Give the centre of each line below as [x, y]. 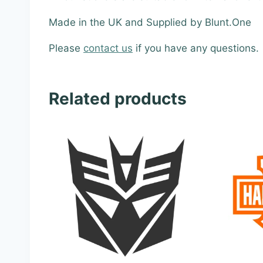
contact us [108, 48]
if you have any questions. [196, 48]
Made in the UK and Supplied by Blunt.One [150, 22]
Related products [118, 98]
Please [66, 48]
